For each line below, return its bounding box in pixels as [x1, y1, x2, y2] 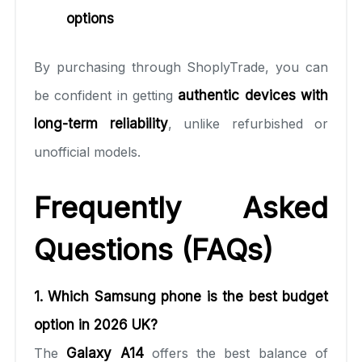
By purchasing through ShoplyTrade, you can [34, 58, 328, 75]
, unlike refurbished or [167, 115, 328, 132]
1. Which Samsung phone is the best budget [34, 288, 328, 305]
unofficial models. [34, 143, 141, 160]
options [66, 10, 114, 27]
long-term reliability [34, 115, 168, 132]
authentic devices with [178, 86, 329, 103]
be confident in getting [34, 86, 179, 103]
